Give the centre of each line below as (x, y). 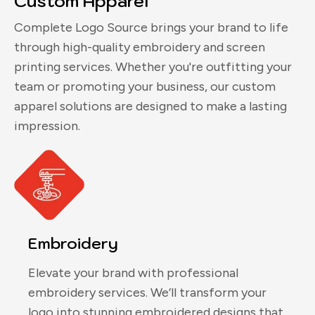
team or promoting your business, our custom (145, 87)
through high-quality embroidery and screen (140, 47)
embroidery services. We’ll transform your (147, 293)
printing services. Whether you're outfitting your (153, 67)
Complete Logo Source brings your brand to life (151, 28)
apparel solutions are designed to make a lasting (150, 107)
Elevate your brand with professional (133, 273)
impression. (47, 126)
